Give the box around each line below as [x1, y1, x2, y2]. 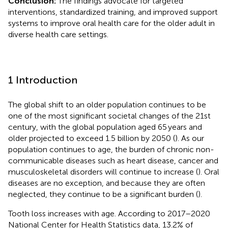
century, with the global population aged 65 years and [8, 122, 202, 132]
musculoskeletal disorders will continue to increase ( [8, 166, 198, 177]
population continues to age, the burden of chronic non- [8, 144, 214, 154]
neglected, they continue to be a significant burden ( [8, 189, 198, 199]
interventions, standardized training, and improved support [8, 7, 218, 17]
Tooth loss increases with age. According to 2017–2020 [8, 208, 210, 218]
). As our [175, 133, 204, 143]
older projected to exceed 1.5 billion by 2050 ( [8, 133, 175, 143]
